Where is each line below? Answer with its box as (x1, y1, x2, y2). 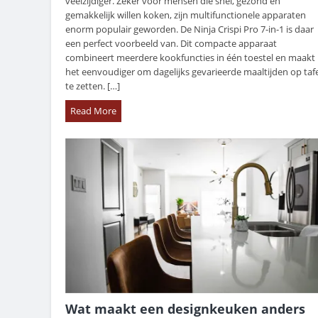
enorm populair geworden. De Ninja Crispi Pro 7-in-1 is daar (65, 23, 314, 36)
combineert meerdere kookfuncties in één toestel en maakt (65, 51, 315, 65)
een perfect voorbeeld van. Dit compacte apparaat (65, 37, 277, 50)
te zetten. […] (65, 79, 120, 93)
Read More (70, 104, 116, 118)
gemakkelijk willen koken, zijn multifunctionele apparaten (65, 9, 306, 22)
